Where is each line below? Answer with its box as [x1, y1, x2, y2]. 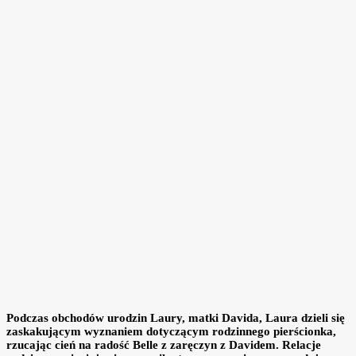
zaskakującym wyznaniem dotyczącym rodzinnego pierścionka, [6, 325, 336, 339]
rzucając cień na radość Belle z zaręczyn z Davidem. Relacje [6, 339, 321, 352]
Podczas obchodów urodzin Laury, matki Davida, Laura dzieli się [6, 311, 345, 325]
